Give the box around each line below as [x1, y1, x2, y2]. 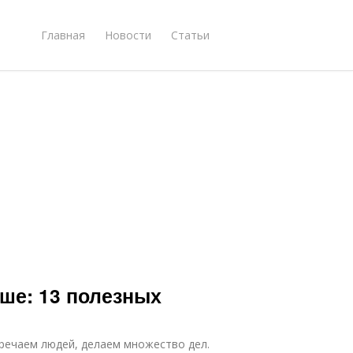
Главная [41, 27, 85, 43]
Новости [105, 27, 151, 43]
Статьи [171, 27, 210, 43]
